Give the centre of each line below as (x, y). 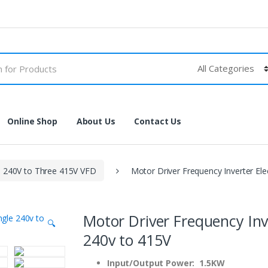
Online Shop (32, 121)
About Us (96, 121)
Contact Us (158, 121)
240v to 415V (127, 240)
